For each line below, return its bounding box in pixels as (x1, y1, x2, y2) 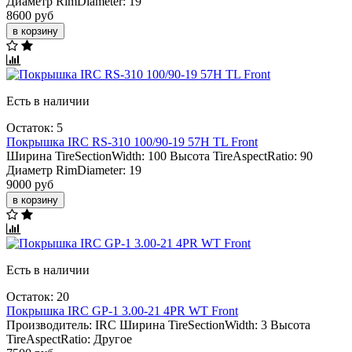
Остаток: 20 (6, 289, 69, 303)
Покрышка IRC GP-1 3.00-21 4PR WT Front (6, 303, 238, 317)
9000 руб (6, 177, 53, 191)
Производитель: (6, 317, 92, 332)
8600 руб (6, 8, 53, 22)
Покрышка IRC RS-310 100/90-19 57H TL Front (6, 134, 258, 148)
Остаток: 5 (6, 120, 63, 134)
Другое (93, 332, 132, 346)
